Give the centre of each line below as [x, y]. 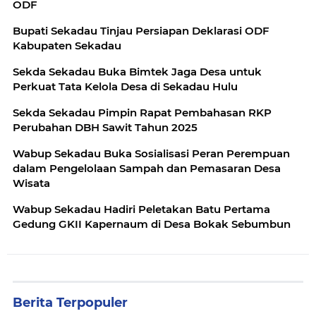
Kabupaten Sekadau [67, 45]
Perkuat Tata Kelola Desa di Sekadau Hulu [125, 86]
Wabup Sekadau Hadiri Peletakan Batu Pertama [141, 209]
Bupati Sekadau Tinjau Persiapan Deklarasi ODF [141, 31]
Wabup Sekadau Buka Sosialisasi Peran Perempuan [151, 153]
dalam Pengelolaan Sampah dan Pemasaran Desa [147, 168]
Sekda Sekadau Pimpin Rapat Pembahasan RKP [142, 113]
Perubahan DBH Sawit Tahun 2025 [105, 127]
